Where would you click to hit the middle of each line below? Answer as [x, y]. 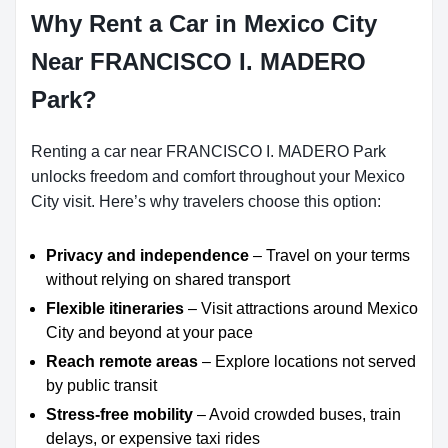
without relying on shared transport [168, 279]
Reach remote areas [122, 361]
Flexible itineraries [115, 308]
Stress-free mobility [119, 414]
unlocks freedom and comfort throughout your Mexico [218, 176]
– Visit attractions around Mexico [301, 308]
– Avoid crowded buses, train [297, 414]
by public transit [101, 385]
